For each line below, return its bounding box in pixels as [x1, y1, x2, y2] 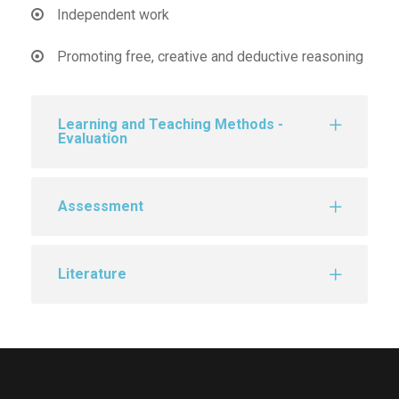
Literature [58, 265, 126, 282]
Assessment [58, 197, 143, 215]
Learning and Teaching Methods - [58, 115, 283, 133]
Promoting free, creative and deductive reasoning [53, 47, 363, 65]
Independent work [53, 5, 169, 23]
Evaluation [58, 129, 127, 147]
